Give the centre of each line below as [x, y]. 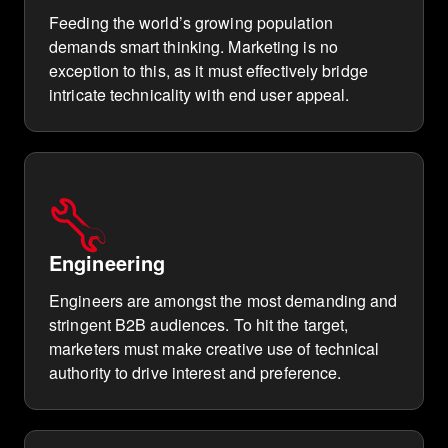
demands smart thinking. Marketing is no [193, 46]
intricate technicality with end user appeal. [199, 94]
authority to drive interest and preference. [195, 372]
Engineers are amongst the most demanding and [223, 300]
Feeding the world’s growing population [191, 22]
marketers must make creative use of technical [214, 348]
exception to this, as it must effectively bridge [208, 70]
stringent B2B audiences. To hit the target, [199, 324]
